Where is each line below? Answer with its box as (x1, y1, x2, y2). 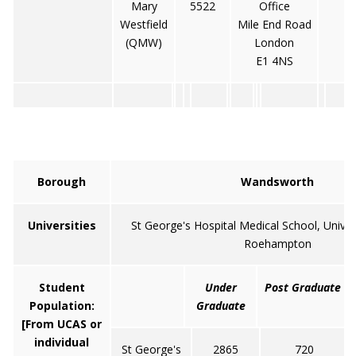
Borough (37, 174, 86, 189)
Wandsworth (241, 174, 314, 189)
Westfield (120, 17, 168, 32)
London (254, 35, 294, 50)
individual (34, 335, 89, 350)
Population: (29, 298, 95, 313)
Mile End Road (237, 17, 311, 32)
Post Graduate (264, 280, 341, 295)
